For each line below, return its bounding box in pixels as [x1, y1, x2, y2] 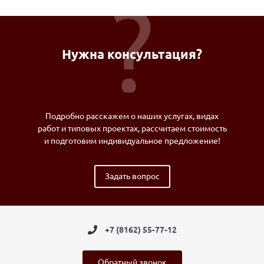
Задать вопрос [104, 171, 160, 181]
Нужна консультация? [62, 46, 202, 61]
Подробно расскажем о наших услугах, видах [45, 111, 219, 121]
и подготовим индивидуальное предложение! [44, 136, 220, 146]
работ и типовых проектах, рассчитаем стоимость [37, 123, 227, 133]
